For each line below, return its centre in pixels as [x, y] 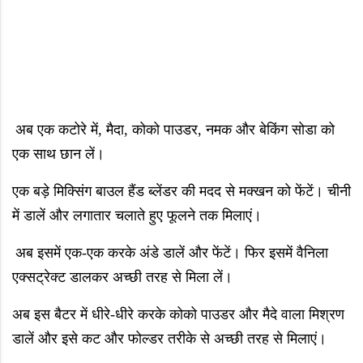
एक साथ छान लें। [58, 154]
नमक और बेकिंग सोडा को [270, 130]
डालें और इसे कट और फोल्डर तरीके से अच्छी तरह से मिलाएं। [169, 339]
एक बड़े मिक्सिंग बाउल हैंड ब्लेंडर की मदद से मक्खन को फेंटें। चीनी [181, 192]
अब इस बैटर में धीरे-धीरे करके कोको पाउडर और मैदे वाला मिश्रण [178, 315]
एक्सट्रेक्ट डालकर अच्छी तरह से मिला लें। [122, 278]
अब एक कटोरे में [57, 130]
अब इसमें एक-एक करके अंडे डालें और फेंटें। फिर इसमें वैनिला [172, 253]
